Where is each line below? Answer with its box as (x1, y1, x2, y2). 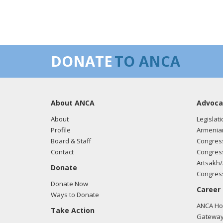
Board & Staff (51, 136, 91, 145)
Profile (51, 125, 71, 134)
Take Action (51, 206, 95, 215)
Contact (51, 147, 74, 156)
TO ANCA (114, 51, 180, 71)
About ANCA (51, 98, 95, 108)
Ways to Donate (51, 190, 99, 199)
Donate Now (51, 179, 88, 188)
